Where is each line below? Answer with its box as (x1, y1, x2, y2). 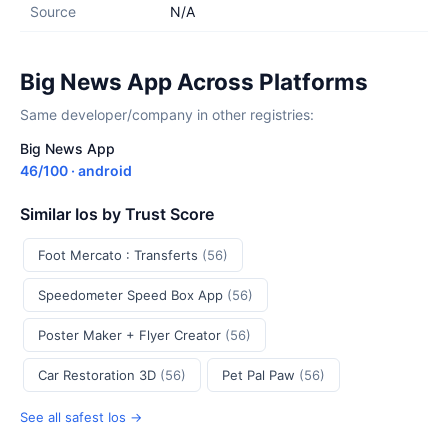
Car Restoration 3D (38, 367, 160, 383)
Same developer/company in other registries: (20, 106, 314, 123)
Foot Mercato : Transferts (38, 247, 202, 263)
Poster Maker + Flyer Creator (38, 327, 225, 343)
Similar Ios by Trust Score (20, 204, 214, 224)
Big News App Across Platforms (20, 68, 368, 95)
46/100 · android (20, 162, 132, 179)
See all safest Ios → (20, 409, 142, 425)
